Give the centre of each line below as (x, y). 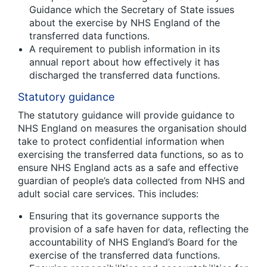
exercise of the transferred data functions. (125, 255)
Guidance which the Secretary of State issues (132, 9)
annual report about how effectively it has (124, 62)
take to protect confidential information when (121, 141)
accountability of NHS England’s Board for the (133, 242)
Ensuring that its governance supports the (124, 215)
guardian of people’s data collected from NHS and (131, 180)
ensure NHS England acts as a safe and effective (128, 167)
